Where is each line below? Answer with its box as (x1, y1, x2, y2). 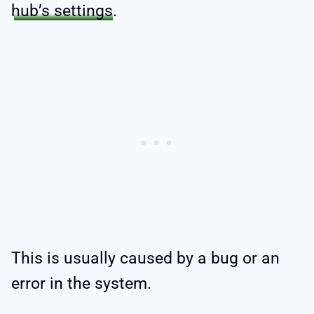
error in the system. (11, 274, 151, 294)
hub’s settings (11, 1, 113, 21)
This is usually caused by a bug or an (11, 249, 280, 268)
